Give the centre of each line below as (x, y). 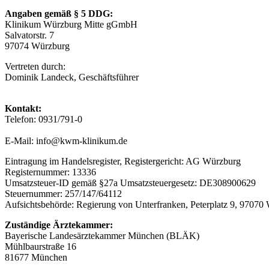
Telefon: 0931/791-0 (44, 119)
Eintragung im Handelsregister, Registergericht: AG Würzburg (123, 161)
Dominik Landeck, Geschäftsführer (72, 77)
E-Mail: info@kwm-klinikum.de (66, 141)
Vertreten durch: (35, 66)
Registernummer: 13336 (50, 172)
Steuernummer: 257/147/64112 (63, 193)
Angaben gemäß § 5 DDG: (59, 13)
